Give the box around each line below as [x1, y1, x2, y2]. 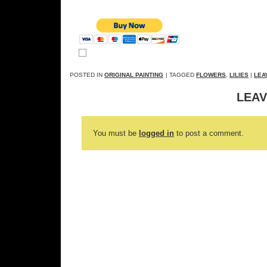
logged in [139, 128, 174, 138]
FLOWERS [196, 71, 226, 78]
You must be [93, 128, 139, 138]
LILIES [229, 71, 249, 78]
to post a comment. [174, 128, 244, 138]
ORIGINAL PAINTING [104, 71, 163, 78]
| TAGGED [166, 71, 196, 78]
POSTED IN [70, 71, 104, 78]
